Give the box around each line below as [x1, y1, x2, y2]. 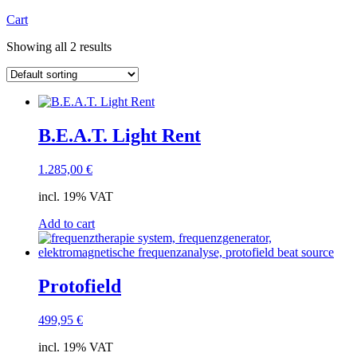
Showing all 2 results [6, 40, 112, 54]
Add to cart [38, 217, 95, 231]
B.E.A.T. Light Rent [38, 125, 201, 147]
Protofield [38, 275, 121, 296]
